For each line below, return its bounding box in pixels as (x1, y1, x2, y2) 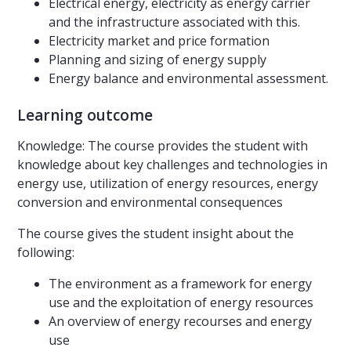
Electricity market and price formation (49, 32, 270, 50)
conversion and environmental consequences (17, 194, 283, 212)
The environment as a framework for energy (49, 275, 312, 293)
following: (17, 244, 74, 262)
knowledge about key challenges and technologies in (17, 156, 327, 174)
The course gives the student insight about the (17, 225, 294, 243)
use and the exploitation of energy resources (49, 294, 313, 312)
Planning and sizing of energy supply (49, 51, 266, 69)
